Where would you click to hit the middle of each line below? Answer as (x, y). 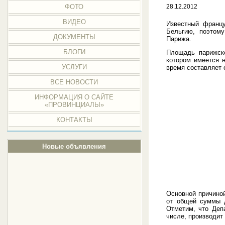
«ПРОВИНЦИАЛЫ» (74, 105)
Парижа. (179, 39)
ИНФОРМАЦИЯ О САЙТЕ (74, 97)
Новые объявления (74, 146)
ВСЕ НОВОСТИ (74, 82)
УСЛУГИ (74, 67)
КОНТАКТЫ (74, 120)
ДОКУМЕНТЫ (74, 37)
